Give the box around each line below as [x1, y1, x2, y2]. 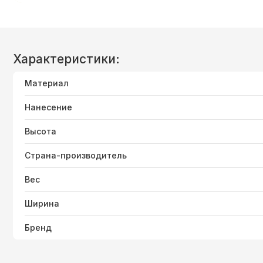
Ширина [25, 198, 59, 208]
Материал [25, 77, 69, 88]
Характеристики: [13, 51, 120, 66]
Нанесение [25, 102, 72, 112]
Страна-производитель [25, 150, 127, 160]
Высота [25, 126, 56, 136]
